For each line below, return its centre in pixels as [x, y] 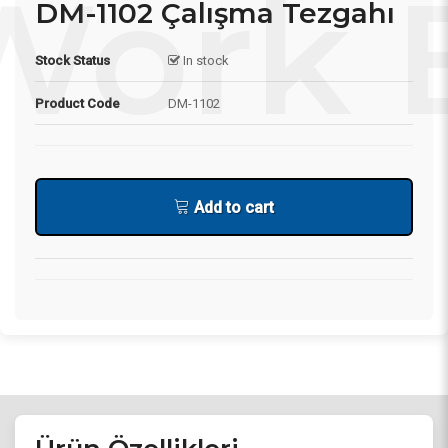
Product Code [77, 103]
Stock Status [72, 60]
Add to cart [232, 207]
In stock [204, 60]
